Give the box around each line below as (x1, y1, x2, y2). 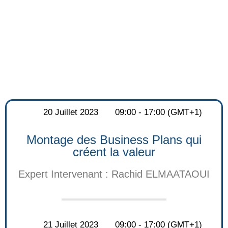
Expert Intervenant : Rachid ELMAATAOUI (18, 168, 210, 180)
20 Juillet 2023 (43, 107, 98, 117)
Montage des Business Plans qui (26, 132, 202, 147)
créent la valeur (73, 145, 155, 159)
